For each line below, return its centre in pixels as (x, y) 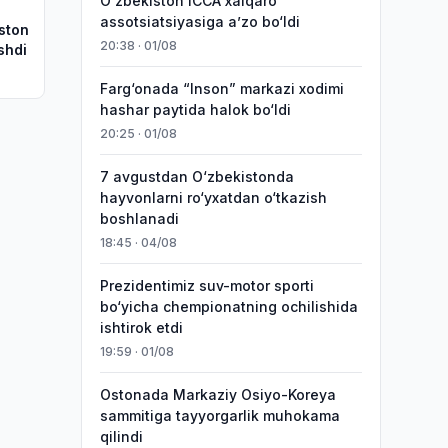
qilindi (121, 436)
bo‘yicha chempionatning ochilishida (228, 306)
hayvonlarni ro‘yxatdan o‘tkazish (213, 197)
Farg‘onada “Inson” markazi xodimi (221, 88)
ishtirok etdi (141, 327)
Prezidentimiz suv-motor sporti (206, 285)
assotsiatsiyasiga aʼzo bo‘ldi (199, 21)
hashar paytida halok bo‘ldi (195, 109)
